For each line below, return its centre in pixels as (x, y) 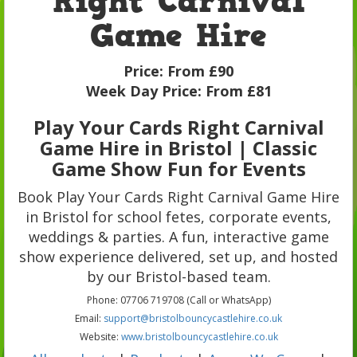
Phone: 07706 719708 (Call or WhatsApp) (178, 300)
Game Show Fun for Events (178, 168)
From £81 (238, 90)
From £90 (200, 71)
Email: (89, 318)
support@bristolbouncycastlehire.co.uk (193, 318)
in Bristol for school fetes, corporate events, (178, 216)
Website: (100, 336)
